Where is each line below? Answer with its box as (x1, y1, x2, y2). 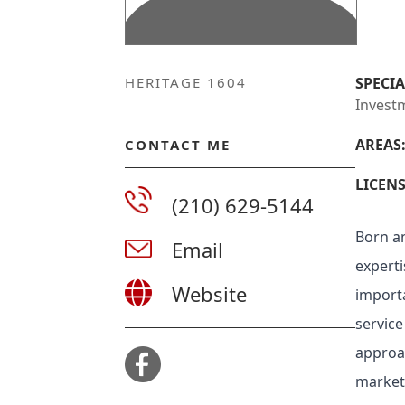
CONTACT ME (125, 136, 231, 154)
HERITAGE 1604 (125, 73, 247, 91)
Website (172, 280, 247, 307)
